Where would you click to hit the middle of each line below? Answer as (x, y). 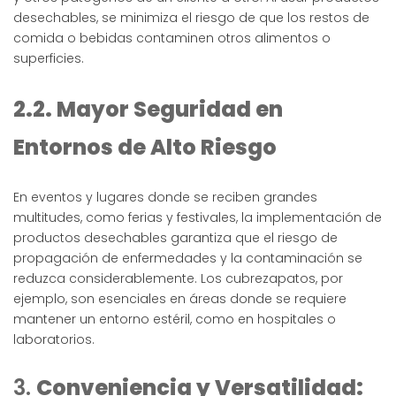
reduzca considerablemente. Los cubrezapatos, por (178, 279)
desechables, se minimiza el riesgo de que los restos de (191, 18)
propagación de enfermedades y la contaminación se (188, 259)
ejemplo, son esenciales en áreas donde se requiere (180, 299)
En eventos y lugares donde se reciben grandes (165, 198)
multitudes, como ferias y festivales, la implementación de (198, 218)
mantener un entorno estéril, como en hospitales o (175, 320)
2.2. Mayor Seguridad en (148, 110)
